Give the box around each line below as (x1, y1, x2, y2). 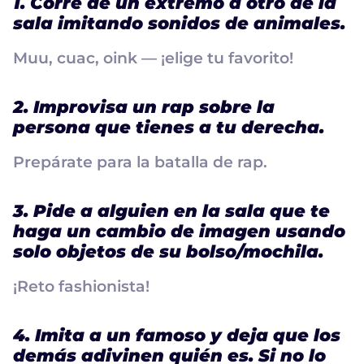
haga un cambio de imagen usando (13, 220, 345, 241)
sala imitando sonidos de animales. (13, 12, 345, 33)
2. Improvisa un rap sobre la (13, 96, 275, 117)
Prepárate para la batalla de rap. (13, 152, 267, 171)
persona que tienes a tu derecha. (13, 116, 324, 137)
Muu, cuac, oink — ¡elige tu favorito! (13, 48, 293, 67)
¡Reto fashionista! (13, 276, 149, 296)
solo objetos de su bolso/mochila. (13, 240, 323, 262)
